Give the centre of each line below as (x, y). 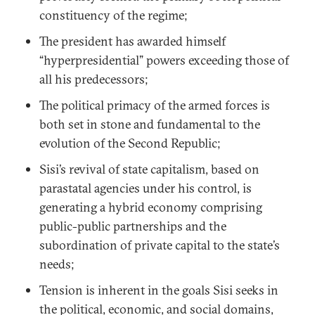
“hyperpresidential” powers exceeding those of (164, 60)
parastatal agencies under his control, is (146, 188)
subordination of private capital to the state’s (160, 245)
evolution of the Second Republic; (130, 143)
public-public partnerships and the (133, 226)
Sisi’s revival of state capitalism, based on (149, 169)
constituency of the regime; (114, 15)
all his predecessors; (94, 79)
